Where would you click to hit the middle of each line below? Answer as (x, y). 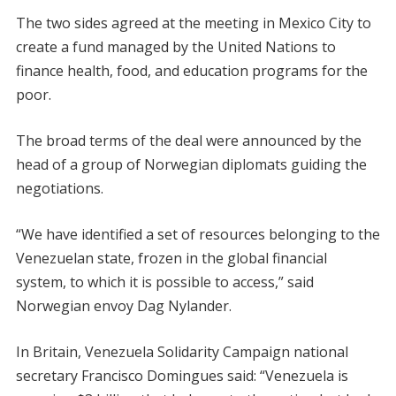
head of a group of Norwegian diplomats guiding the (191, 164)
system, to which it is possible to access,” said (164, 282)
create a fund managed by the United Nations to (175, 47)
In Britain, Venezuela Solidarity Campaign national (182, 352)
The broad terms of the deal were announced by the (188, 141)
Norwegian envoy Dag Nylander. (123, 306)
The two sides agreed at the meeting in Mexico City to (193, 23)
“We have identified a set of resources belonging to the (198, 234)
